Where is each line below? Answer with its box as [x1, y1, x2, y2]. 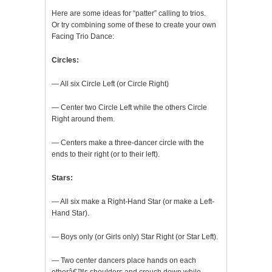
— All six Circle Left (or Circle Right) [52, 80, 169, 88]
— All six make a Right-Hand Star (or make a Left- [52, 197, 214, 206]
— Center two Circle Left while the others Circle [52, 103, 207, 112]
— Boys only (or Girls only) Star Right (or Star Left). [52, 233, 218, 241]
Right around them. [52, 115, 115, 123]
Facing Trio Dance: [52, 32, 114, 41]
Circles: [52, 56, 79, 64]
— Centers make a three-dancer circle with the [52, 138, 204, 147]
